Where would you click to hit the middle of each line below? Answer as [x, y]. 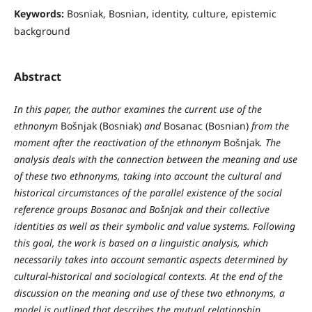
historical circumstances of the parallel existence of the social [148, 193]
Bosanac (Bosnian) [206, 126]
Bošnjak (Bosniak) [99, 126]
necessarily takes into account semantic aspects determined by [150, 260]
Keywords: [40, 13]
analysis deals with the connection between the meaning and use [155, 159]
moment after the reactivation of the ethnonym [118, 143]
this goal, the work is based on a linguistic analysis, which [141, 243]
